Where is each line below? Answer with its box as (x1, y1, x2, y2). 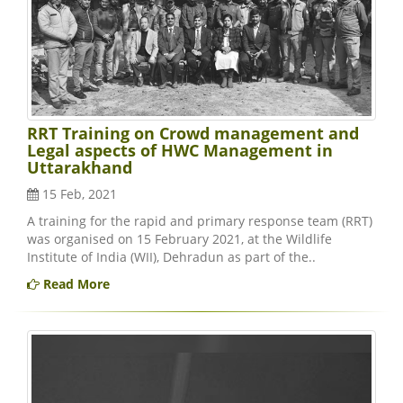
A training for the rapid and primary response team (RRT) (27, 212, 372, 230)
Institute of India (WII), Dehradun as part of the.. (27, 248, 316, 266)
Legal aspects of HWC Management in (27, 139, 333, 162)
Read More (40, 275, 110, 293)
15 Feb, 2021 (39, 185, 117, 203)
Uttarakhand (27, 157, 132, 179)
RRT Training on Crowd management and (27, 122, 359, 145)
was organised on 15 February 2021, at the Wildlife (27, 230, 332, 248)
